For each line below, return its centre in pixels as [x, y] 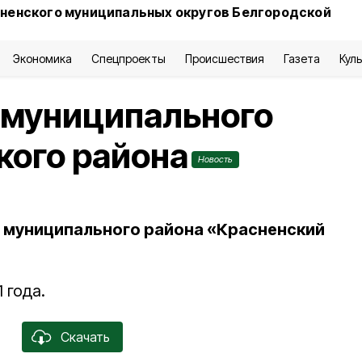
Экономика [42, 59]
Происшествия [224, 59]
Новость [215, 159]
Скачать [85, 337]
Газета [302, 59]
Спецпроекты [128, 59]
